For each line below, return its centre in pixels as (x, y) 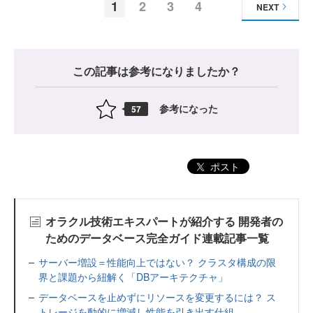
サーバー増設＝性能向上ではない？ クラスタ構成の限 (157, 262)
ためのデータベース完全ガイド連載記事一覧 (157, 238)
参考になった (189, 109)
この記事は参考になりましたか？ (156, 71)
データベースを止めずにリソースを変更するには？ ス (157, 297)
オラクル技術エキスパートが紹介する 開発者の (164, 221)
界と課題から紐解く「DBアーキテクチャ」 (133, 277)
